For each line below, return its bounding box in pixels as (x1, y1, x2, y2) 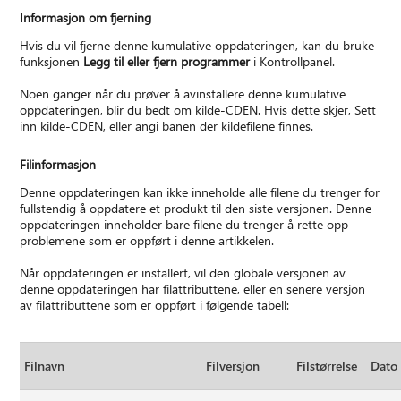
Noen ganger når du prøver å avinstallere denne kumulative (20, 85, 346, 103)
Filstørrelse (296, 357, 358, 375)
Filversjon (206, 357, 260, 375)
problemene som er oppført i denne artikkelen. (20, 232, 275, 250)
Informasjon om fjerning (20, 9, 152, 27)
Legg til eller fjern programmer (83, 53, 251, 71)
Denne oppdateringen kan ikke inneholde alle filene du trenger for (20, 183, 380, 201)
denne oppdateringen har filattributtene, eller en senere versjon (20, 280, 366, 298)
